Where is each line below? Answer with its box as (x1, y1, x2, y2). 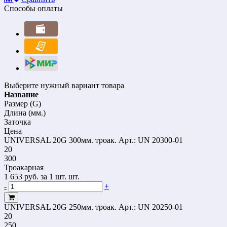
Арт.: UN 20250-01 (119, 202, 183, 211)
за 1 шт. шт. (41, 172, 80, 181)
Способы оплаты (4, 4, 63, 13)
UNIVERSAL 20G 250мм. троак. (4, 202, 117, 211)
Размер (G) (4, 99, 41, 108)
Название (4, 90, 39, 99)
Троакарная (4, 163, 44, 172)
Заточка (4, 117, 31, 126)
